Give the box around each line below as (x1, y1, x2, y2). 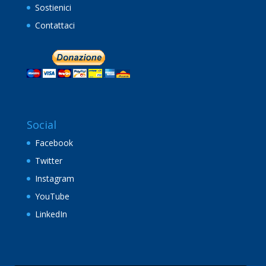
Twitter (34, 154, 62, 166)
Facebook (34, 137, 73, 148)
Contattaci (34, 19, 75, 31)
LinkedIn (34, 208, 67, 220)
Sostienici (34, 1, 71, 13)
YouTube (34, 190, 69, 202)
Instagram (34, 172, 74, 184)
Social (26, 117, 56, 132)
